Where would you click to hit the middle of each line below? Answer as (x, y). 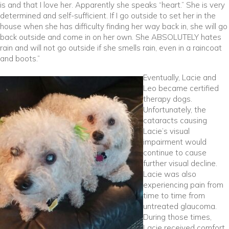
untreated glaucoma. (180, 206)
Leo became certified (181, 88)
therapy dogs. (168, 99)
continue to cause (175, 152)
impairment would (175, 142)
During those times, (177, 217)
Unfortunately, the (175, 109)
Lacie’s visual (166, 131)
